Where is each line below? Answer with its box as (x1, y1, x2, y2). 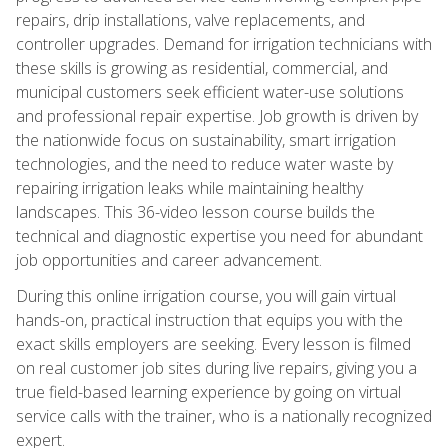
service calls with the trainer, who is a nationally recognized (16, 404, 432, 427)
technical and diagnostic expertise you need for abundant (16, 224, 423, 247)
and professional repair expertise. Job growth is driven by (16, 104, 418, 127)
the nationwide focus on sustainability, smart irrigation (16, 128, 396, 151)
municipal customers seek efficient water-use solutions (16, 80, 404, 103)
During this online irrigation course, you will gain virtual (16, 284, 396, 307)
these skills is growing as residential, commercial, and (16, 56, 388, 79)
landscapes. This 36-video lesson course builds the (16, 200, 375, 223)
